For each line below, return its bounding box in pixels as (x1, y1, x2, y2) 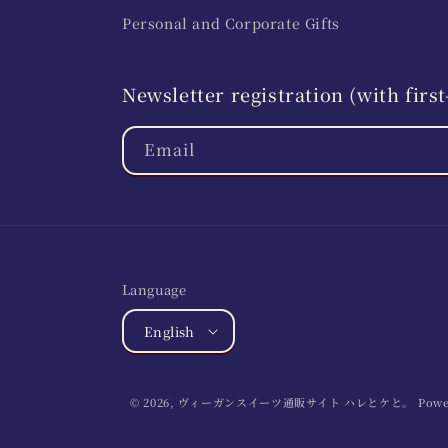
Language (122, 280, 187, 300)
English (144, 321, 195, 341)
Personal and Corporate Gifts (122, 13, 340, 34)
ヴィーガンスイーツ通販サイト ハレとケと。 (178, 394, 415, 411)
